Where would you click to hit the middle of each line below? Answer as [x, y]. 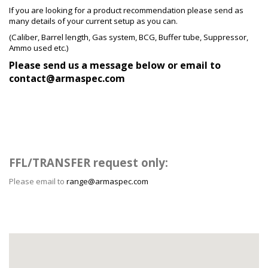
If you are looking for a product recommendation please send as [126, 10]
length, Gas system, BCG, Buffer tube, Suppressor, [156, 37]
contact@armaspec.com [67, 78]
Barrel [52, 37]
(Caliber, [25, 37]
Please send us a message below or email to [115, 65]
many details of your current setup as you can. [93, 21]
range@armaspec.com [107, 181]
